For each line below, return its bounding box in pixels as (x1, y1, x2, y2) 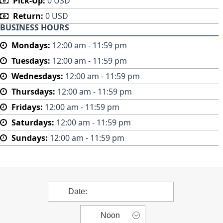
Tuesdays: (11, 55, 50, 66)
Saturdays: (11, 117, 54, 128)
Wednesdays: (11, 71, 63, 82)
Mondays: (11, 40, 50, 51)
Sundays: (11, 132, 48, 143)
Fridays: (11, 102, 43, 112)
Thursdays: (11, 86, 55, 97)
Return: (13, 10, 43, 21)
